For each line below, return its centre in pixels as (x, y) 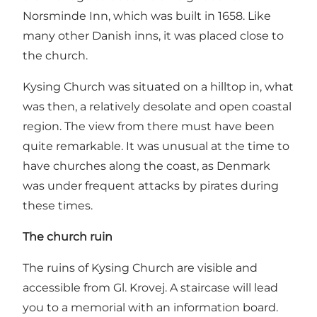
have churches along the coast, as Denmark (146, 166)
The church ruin (68, 237)
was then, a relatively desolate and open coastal (157, 107)
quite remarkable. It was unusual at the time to (156, 146)
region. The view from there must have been (149, 127)
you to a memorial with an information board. (150, 308)
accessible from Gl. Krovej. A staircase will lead (150, 288)
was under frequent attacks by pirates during (151, 186)
